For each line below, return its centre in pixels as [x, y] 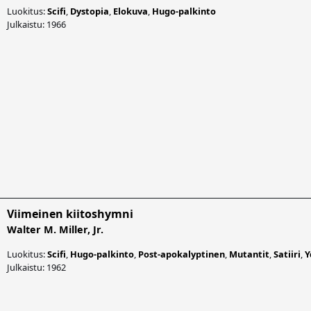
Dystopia [90, 11]
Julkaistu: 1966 [36, 24]
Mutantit [249, 254]
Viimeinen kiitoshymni [70, 213]
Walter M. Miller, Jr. [55, 229]
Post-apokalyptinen [182, 254]
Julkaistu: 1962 [36, 267]
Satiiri [287, 254]
